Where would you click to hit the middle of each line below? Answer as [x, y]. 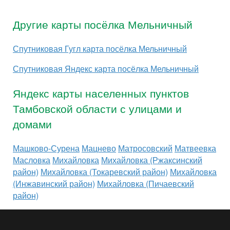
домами [32, 123]
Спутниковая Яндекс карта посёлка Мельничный [106, 68]
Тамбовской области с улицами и [97, 108]
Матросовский [145, 148]
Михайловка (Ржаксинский [152, 160]
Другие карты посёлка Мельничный [103, 24]
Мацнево [99, 148]
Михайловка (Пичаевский [146, 183]
